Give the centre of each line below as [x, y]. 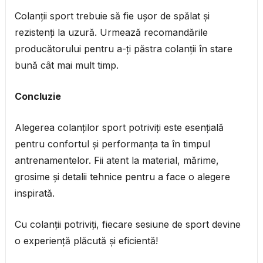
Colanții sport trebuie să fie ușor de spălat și [112, 16]
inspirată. [34, 193]
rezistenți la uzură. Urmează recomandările [111, 33]
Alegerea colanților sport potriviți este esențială [119, 128]
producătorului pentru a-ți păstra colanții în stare [123, 49]
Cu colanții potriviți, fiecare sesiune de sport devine [127, 225]
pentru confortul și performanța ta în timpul [112, 144]
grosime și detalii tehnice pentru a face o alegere [122, 177]
